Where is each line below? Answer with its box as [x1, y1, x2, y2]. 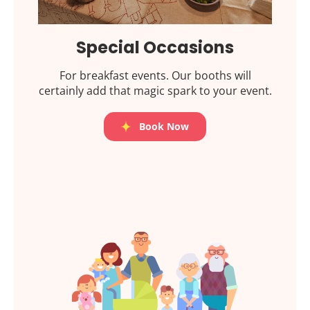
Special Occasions [76, 36, 234, 60]
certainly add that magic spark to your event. [38, 83, 272, 99]
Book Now [138, 120, 189, 134]
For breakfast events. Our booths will [59, 68, 251, 84]
